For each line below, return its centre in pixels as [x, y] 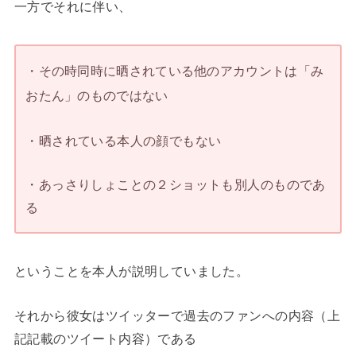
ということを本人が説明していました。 [132, 271]
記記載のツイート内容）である [105, 338]
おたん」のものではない [97, 96]
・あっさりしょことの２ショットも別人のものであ [176, 184]
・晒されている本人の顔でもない [124, 140]
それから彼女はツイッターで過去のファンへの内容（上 [177, 315]
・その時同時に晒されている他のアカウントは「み [175, 71]
